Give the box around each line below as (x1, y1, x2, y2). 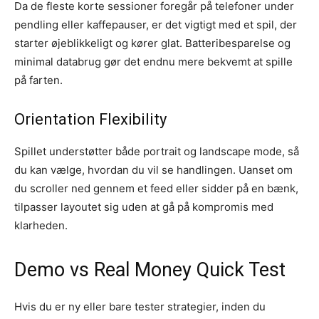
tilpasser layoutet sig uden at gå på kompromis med (14, 199, 273, 214)
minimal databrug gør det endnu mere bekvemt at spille (14, 54, 293, 68)
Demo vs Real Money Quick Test (14, 258, 286, 281)
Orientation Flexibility (14, 110, 167, 128)
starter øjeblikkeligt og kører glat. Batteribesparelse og (14, 36, 291, 50)
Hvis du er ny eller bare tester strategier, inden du (14, 299, 266, 313)
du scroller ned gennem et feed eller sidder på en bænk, (14, 181, 298, 195)
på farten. (14, 73, 63, 87)
